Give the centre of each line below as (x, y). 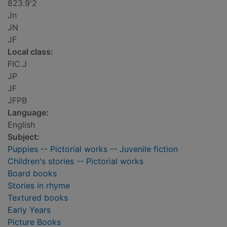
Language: (28, 113)
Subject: (24, 137)
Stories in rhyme (39, 186)
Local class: (30, 52)
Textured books (38, 198)
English (21, 125)
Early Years (29, 210)
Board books (32, 174)
